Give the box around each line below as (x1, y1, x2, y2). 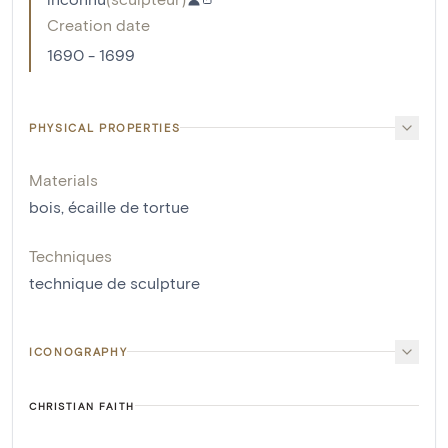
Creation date (47, 14, 150, 34)
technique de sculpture (29, 272, 200, 292)
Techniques (29, 245, 112, 265)
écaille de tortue (68, 196, 189, 216)
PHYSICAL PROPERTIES (29, 120, 181, 134)
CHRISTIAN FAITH (29, 399, 135, 412)
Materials (29, 169, 98, 189)
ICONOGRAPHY (29, 344, 128, 358)
